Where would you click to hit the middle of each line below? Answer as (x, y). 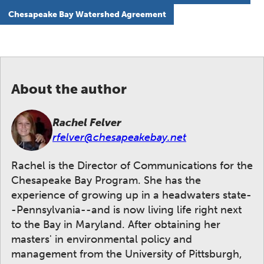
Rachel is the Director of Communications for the (132, 165)
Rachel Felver (87, 123)
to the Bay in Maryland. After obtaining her (116, 224)
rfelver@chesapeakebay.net (119, 138)
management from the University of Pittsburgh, (127, 254)
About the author (69, 89)
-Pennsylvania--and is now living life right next (126, 209)
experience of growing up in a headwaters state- (131, 195)
